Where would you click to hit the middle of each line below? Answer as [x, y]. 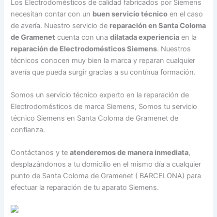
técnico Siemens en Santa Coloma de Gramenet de [95, 118]
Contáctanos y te [40, 153]
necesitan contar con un [52, 14]
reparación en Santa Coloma [158, 25]
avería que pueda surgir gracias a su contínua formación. [103, 72]
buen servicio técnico [130, 14]
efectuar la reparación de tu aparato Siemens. [85, 188]
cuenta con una [83, 37]
